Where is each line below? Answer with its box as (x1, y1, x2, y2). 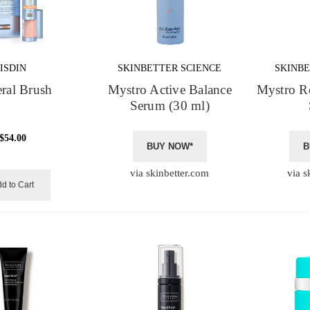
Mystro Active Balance (107, 83, 232, 98)
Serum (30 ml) (129, 99, 210, 113)
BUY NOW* (146, 142, 193, 152)
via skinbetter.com (130, 167, 210, 179)
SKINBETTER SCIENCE (118, 63, 222, 74)
